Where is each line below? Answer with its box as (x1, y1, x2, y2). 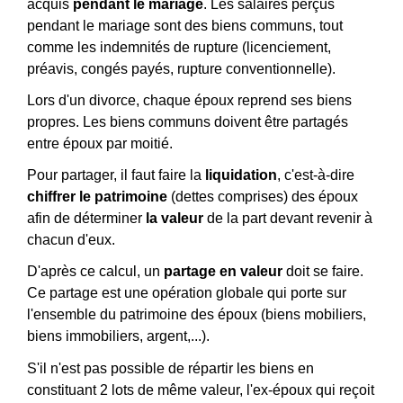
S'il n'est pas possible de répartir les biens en (27, 360, 314, 376)
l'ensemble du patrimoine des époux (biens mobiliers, (27, 307, 366, 323)
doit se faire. (282, 264, 363, 280)
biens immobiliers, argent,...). (27, 328, 210, 345)
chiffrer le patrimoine (27, 189, 167, 205)
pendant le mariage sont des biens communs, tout (27, 17, 343, 33)
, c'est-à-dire (277, 167, 354, 184)
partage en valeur (164, 264, 282, 280)
